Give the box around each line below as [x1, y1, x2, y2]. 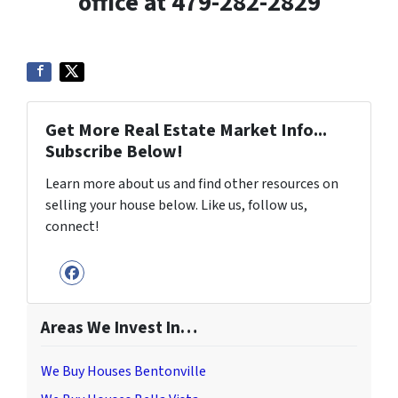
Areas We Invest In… [41, 315, 197, 341]
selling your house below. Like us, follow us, [45, 195, 307, 216]
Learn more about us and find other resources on [45, 174, 338, 195]
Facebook [70, 272, 170, 308]
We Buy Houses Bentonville [41, 362, 206, 382]
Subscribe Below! [45, 139, 183, 165]
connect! [45, 217, 99, 237]
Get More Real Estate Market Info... [45, 118, 327, 144]
